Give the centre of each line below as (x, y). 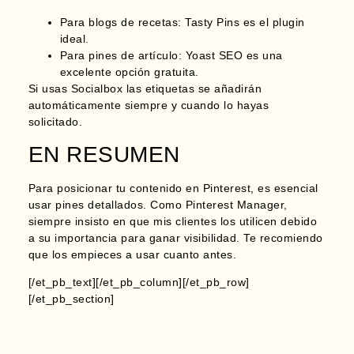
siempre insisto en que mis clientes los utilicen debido (173, 221)
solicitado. (55, 121)
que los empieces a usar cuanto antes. (132, 254)
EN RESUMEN (104, 154)
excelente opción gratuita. (129, 72)
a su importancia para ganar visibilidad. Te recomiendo (175, 237)
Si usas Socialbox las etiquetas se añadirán (145, 88)
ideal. (74, 38)
